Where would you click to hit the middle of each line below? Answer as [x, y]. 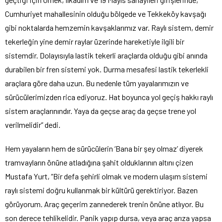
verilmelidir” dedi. [33, 124]
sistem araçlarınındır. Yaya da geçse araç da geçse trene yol [101, 111]
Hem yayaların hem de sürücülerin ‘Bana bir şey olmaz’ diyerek [104, 148]
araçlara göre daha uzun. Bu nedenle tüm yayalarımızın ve [97, 83]
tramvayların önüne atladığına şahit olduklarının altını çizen [99, 162]
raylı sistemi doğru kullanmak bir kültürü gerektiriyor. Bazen [101, 190]
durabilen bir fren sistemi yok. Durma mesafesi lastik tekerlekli [107, 69]
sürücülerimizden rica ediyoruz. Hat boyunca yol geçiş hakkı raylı [109, 97]
